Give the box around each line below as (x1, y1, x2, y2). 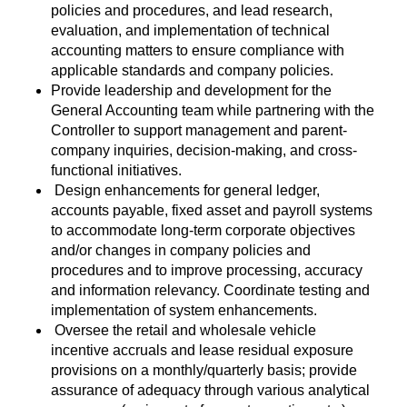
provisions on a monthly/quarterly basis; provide (51, 362, 357, 378)
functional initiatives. (51, 163, 182, 178)
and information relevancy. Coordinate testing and (51, 283, 370, 298)
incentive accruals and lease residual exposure (51, 342, 353, 358)
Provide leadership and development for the (51, 83, 332, 98)
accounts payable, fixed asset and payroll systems (51, 203, 372, 218)
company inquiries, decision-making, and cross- (51, 143, 357, 158)
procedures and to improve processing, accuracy (51, 263, 362, 278)
